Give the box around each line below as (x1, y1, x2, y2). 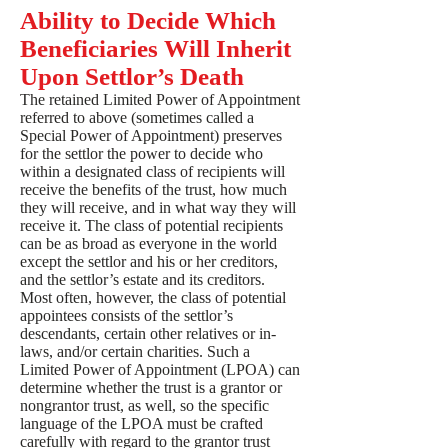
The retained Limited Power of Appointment (20, 91, 300, 108)
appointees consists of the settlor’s (20, 307, 233, 324)
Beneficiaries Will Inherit (20, 35, 291, 62)
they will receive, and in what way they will (20, 199, 296, 216)
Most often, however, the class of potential (20, 289, 286, 306)
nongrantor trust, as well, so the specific (20, 397, 269, 414)
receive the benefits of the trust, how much (20, 181, 287, 198)
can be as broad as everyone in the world (20, 235, 277, 252)
